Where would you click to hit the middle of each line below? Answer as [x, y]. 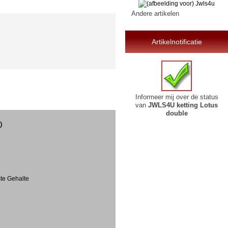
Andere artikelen [155, 13]
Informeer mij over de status [177, 97]
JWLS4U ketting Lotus [183, 105]
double [177, 113]
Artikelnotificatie [177, 41]
